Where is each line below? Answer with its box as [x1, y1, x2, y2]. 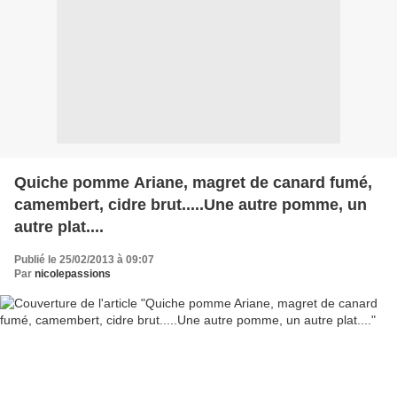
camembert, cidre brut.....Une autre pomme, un [14, 195, 367, 214]
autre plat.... [14, 217, 104, 236]
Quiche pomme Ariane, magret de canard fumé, [14, 173, 372, 191]
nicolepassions [35, 267, 111, 280]
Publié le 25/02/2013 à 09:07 [14, 253, 154, 266]
